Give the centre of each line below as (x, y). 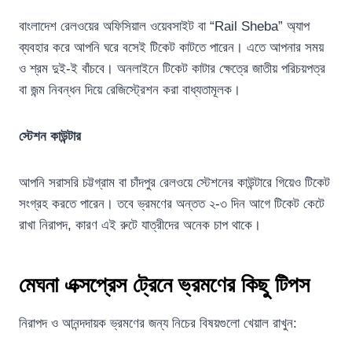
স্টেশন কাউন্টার (50, 136)
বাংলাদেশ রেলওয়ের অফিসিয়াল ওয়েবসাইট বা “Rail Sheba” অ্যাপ (164, 26)
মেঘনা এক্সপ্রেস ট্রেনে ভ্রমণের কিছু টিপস (164, 285)
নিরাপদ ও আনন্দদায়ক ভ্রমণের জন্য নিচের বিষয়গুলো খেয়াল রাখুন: (158, 323)
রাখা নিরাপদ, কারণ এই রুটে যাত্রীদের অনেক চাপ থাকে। (140, 225)
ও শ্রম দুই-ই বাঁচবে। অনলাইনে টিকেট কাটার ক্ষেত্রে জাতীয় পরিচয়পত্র (172, 69)
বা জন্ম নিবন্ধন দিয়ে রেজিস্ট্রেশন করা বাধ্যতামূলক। (130, 90)
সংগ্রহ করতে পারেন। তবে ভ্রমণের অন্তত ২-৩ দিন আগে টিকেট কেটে (172, 204)
